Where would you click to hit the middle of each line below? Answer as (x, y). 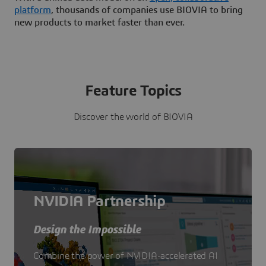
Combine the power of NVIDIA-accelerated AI (126, 256)
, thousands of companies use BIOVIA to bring (147, 10)
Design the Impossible (87, 230)
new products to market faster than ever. (99, 23)
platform (33, 10)
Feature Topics (133, 91)
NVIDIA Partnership (99, 202)
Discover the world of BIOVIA (133, 117)
